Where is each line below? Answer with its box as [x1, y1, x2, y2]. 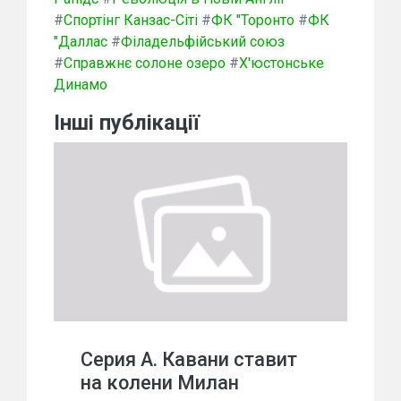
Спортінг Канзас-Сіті [64, 12, 198, 30]
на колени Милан [81, 371, 239, 395]
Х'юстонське [239, 55, 324, 73]
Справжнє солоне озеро [64, 55, 226, 73]
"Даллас [54, 33, 107, 51]
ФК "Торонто [211, 12, 294, 30]
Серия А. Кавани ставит [81, 348, 297, 371]
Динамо [54, 76, 107, 94]
